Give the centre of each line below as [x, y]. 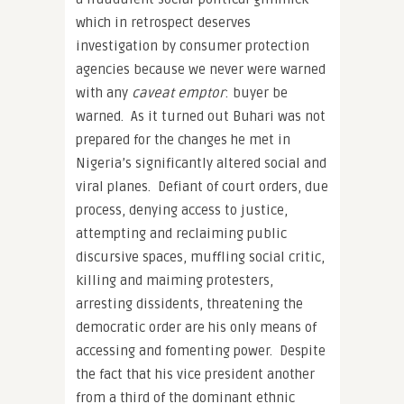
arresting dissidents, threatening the [189, 303]
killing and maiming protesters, [174, 280]
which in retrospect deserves [163, 22]
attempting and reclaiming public [181, 233]
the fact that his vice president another [195, 374]
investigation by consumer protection [193, 46]
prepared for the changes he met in [183, 139]
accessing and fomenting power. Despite [201, 350]
